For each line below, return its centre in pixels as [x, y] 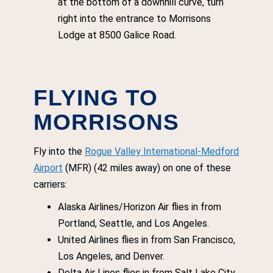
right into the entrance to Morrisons [135, 19]
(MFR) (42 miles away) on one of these [148, 168]
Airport [48, 168]
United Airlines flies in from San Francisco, [147, 240]
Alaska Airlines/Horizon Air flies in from [140, 207]
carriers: [51, 184]
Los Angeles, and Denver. [112, 256]
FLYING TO [96, 98]
